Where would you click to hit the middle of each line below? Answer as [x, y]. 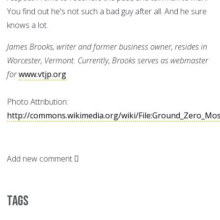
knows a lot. [27, 25]
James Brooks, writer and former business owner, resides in [107, 47]
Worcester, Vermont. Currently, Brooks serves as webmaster [108, 61]
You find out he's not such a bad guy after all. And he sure [107, 12]
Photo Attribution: [39, 102]
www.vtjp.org [42, 74]
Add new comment [40, 159]
